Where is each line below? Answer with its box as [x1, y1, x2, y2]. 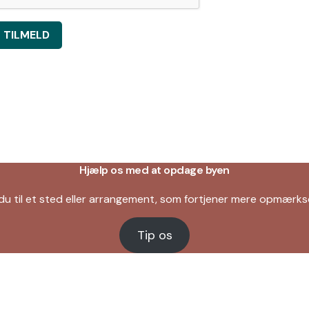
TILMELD [3, 28, 50, 43]
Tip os [137, 227, 172, 244]
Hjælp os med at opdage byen [79, 162, 230, 177]
